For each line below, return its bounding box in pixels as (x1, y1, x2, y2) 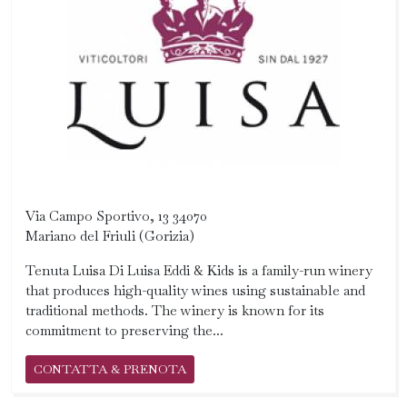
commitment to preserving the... (25, 322, 223, 339)
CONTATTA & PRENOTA (34, 361, 186, 377)
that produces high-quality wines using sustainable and (25, 282, 365, 299)
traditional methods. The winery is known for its (25, 302, 324, 319)
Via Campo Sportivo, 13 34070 (25, 207, 207, 224)
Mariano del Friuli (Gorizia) (25, 227, 194, 244)
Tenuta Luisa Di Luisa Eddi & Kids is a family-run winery (25, 262, 372, 279)
